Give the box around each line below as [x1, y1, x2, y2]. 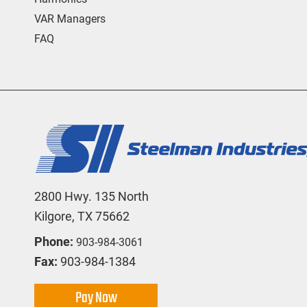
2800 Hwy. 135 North [34, 188, 149, 204]
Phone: [34, 234, 73, 249]
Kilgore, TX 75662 [34, 208, 130, 223]
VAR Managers [34, 12, 106, 25]
